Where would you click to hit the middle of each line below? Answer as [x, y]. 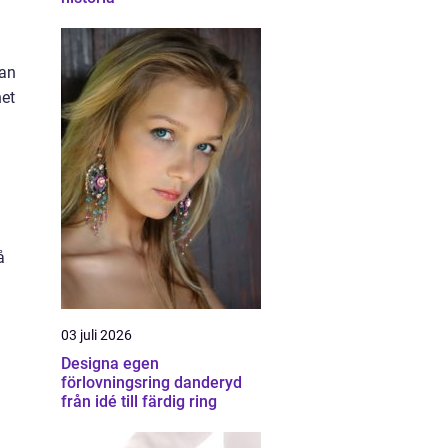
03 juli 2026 [96, 335]
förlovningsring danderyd [151, 382]
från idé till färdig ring [139, 401]
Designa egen [110, 363]
